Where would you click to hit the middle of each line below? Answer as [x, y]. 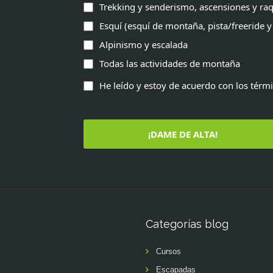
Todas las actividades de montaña [169, 63]
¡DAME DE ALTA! [183, 134]
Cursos [168, 251]
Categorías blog [187, 224]
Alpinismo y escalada [143, 44]
